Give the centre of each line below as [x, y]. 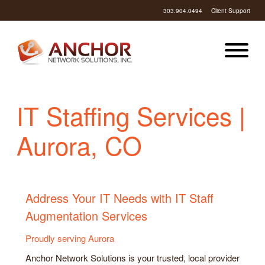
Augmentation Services [86, 215]
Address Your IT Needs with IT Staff [119, 198]
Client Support [231, 10]
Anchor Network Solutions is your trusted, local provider [132, 257]
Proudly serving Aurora [70, 238]
